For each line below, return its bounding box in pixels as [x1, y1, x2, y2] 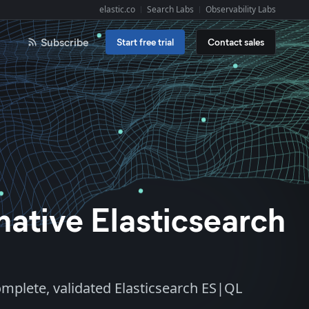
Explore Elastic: [94, 10, 152, 22]
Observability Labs [206, 3, 276, 15]
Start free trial [117, 35, 174, 48]
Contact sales [208, 35, 264, 48]
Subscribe [41, 34, 89, 49]
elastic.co [99, 3, 135, 15]
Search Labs [147, 3, 194, 15]
